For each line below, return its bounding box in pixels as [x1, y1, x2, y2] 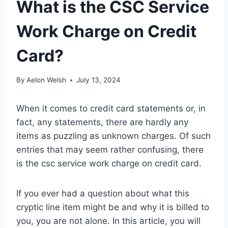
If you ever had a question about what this [16, 188, 189, 199]
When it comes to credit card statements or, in [16, 103, 206, 114]
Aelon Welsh [26, 76, 67, 84]
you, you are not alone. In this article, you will [16, 216, 201, 226]
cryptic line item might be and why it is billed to [16, 202, 209, 213]
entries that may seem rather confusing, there [16, 145, 204, 155]
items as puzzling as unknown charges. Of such [16, 131, 211, 141]
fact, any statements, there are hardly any [16, 117, 188, 128]
